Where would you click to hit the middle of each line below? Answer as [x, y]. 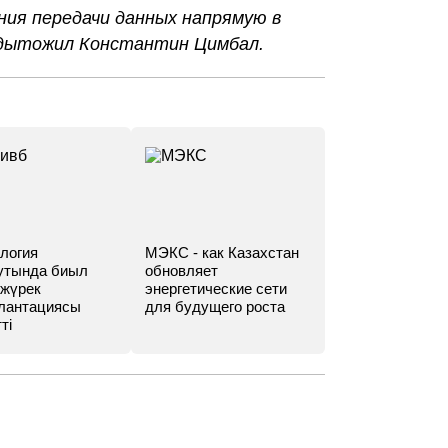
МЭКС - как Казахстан [222, 252]
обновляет [182, 270]
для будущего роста [215, 306]
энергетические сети [216, 288]
